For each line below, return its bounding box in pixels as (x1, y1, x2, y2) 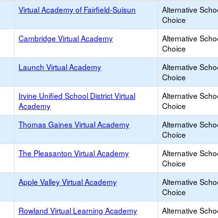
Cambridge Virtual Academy (18, 33, 113, 43)
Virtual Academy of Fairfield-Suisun (18, 4, 136, 15)
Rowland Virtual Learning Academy (18, 205, 137, 216)
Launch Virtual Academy (18, 61, 101, 72)
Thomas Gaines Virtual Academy (18, 119, 129, 129)
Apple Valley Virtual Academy (18, 176, 117, 187)
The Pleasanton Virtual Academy (18, 147, 129, 158)
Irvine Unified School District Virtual (18, 90, 135, 101)
